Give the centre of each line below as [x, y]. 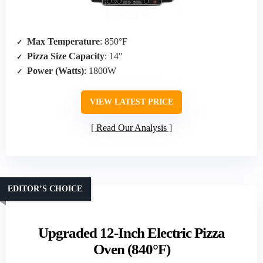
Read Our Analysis [131, 127]
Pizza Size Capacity [66, 56]
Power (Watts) [55, 71]
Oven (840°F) [131, 249]
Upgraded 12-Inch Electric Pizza [131, 233]
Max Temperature [63, 42]
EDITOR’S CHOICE [45, 188]
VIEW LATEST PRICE [131, 102]
